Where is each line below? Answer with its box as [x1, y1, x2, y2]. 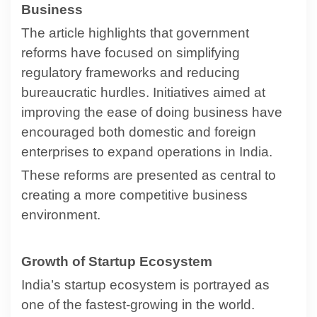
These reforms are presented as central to [21, 167, 276, 183]
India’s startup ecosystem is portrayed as [21, 277, 270, 292]
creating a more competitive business [21, 187, 248, 202]
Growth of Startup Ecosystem [21, 253, 212, 269]
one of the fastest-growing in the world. [21, 296, 255, 312]
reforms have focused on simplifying [21, 45, 240, 60]
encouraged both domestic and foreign [21, 124, 256, 139]
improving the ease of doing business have [21, 104, 282, 120]
